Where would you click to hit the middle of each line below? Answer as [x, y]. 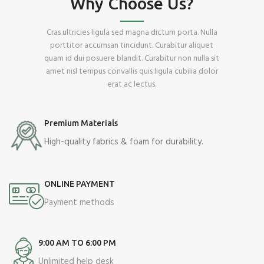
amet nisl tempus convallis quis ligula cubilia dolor [132, 72]
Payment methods [79, 203]
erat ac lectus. [132, 85]
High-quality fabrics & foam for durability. [124, 142]
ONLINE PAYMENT [80, 184]
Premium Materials [81, 123]
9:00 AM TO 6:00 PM [77, 243]
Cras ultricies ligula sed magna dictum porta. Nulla [132, 33]
